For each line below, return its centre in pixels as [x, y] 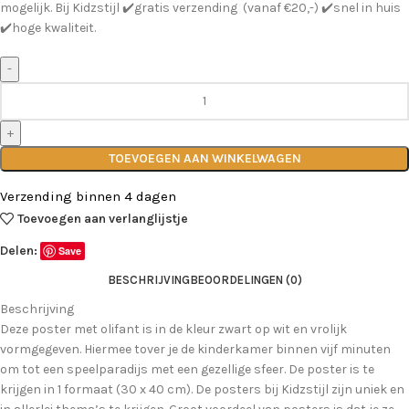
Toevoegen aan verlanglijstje [103, 219]
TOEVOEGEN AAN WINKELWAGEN [204, 158]
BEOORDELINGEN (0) [246, 280]
